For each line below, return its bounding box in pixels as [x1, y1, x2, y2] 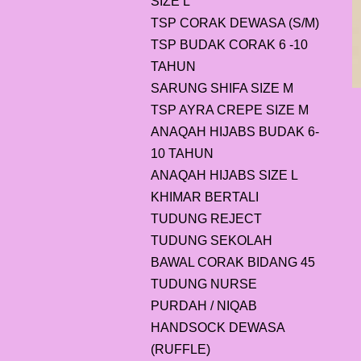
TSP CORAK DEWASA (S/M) [151, 16, 319, 30]
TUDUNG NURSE [151, 277, 257, 291]
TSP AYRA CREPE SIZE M [151, 103, 309, 117]
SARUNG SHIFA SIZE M [151, 81, 293, 95]
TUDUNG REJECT [151, 212, 262, 226]
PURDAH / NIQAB [151, 299, 257, 313]
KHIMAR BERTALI [151, 190, 259, 204]
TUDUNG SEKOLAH [151, 234, 272, 247]
